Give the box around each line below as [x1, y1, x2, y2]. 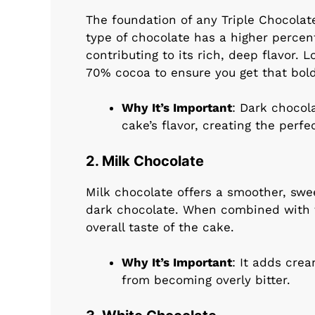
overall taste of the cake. [86, 219, 234, 234]
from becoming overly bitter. [122, 273, 290, 288]
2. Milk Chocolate [86, 152, 204, 169]
